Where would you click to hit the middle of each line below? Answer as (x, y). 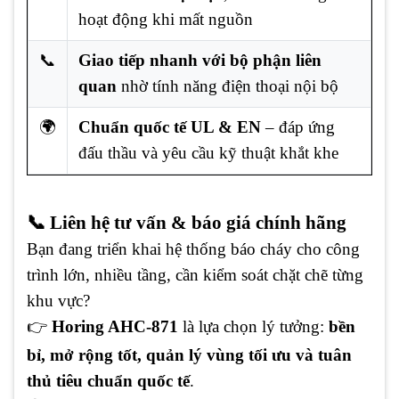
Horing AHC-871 (115, 326)
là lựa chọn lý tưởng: (253, 326)
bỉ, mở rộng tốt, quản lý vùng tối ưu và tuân (189, 354)
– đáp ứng (298, 127)
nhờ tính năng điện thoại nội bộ (228, 86)
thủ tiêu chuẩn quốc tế (108, 380)
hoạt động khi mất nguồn (166, 20)
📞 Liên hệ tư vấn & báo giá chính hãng (187, 222)
